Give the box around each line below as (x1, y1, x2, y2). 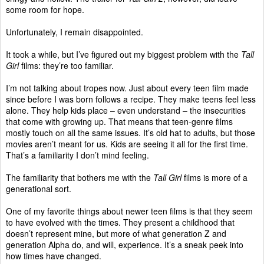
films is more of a (181, 171, 247, 184)
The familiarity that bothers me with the (6, 171, 153, 184)
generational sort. (6, 183, 71, 195)
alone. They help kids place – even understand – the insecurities (6, 104, 246, 117)
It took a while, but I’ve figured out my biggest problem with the (6, 48, 241, 61)
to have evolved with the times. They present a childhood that (6, 216, 235, 229)
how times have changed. (6, 250, 101, 262)
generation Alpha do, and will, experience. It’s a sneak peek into (6, 239, 243, 251)
